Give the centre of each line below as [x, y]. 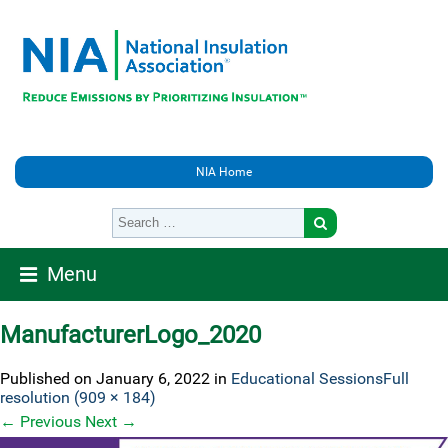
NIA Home [224, 172]
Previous [48, 421]
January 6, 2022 [153, 378]
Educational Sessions [307, 378]
